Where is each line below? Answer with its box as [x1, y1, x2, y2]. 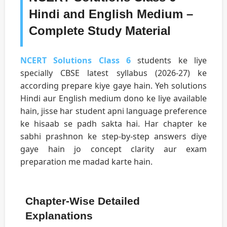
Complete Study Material [29, 24, 171, 38]
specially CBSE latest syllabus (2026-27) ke [20, 67, 207, 79]
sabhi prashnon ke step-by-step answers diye [20, 131, 207, 142]
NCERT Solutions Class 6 [20, 55, 131, 66]
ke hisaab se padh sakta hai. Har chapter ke [20, 118, 207, 130]
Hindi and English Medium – [29, 7, 193, 21]
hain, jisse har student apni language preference [20, 105, 207, 117]
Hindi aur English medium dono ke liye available [20, 93, 207, 104]
